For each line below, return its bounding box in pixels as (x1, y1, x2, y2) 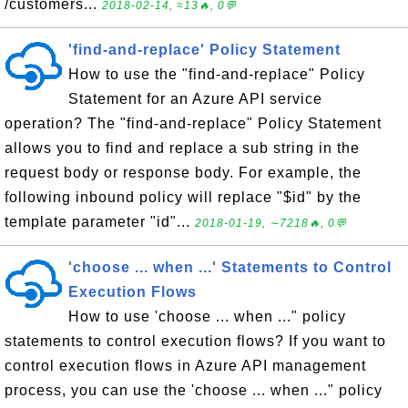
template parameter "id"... (5, 214, 195, 229)
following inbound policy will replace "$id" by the (5, 189, 362, 205)
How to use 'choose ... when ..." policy (68, 309, 346, 324)
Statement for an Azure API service (68, 91, 322, 107)
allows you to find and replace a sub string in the (5, 140, 360, 156)
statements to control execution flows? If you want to (5, 333, 386, 349)
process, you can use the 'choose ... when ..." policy (5, 382, 382, 398)
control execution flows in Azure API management (5, 358, 366, 373)
